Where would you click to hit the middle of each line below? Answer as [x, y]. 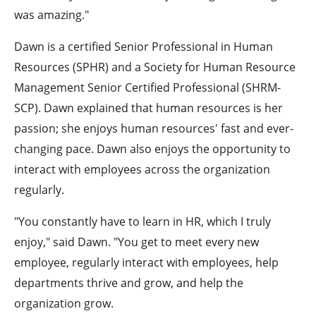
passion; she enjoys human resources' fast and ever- [154, 128]
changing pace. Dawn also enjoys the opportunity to [153, 149]
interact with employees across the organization [142, 169]
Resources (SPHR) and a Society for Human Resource [155, 67]
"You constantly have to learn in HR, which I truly [143, 221]
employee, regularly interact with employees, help [147, 262]
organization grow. [64, 303]
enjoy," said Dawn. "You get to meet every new [137, 242]
